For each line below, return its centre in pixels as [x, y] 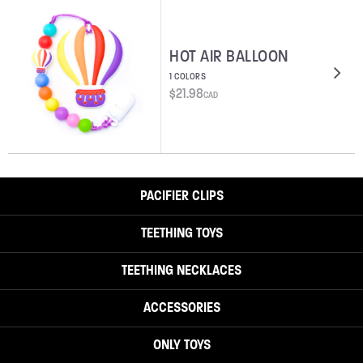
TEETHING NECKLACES [181, 269]
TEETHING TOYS [181, 232]
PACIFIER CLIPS [181, 195]
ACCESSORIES [181, 307]
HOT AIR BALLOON [229, 55]
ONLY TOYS [181, 344]
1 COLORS [188, 76]
